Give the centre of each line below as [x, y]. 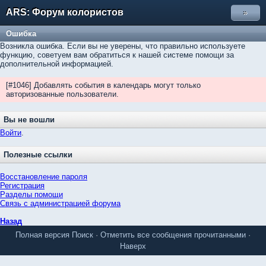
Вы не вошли [29, 120]
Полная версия [42, 235]
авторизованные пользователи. [62, 94]
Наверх [133, 246]
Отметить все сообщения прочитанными [173, 235]
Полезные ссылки [38, 155]
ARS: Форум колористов [65, 12]
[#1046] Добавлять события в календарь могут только [103, 85]
